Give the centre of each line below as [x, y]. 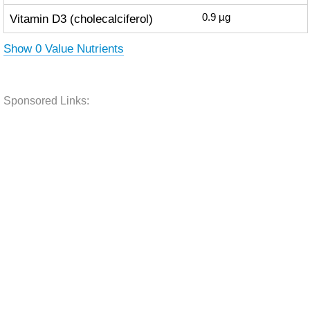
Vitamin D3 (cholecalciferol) [81, 19]
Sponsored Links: [46, 101]
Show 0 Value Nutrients [63, 48]
